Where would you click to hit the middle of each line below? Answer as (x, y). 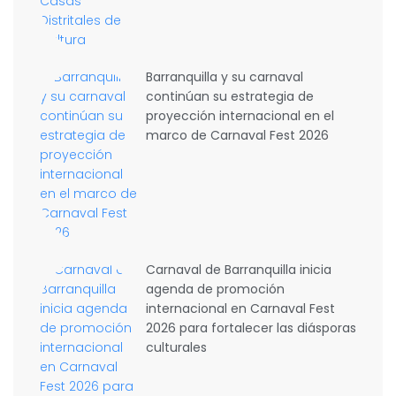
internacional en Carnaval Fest (241, 308)
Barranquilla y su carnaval (225, 77)
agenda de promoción (216, 289)
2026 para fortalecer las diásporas (251, 328)
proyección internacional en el (240, 116)
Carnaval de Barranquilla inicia (239, 270)
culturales (177, 347)
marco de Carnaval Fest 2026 (238, 135)
